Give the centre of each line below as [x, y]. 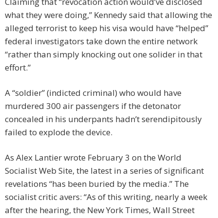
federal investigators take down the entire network [101, 41]
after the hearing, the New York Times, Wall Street [100, 210]
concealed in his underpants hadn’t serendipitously [103, 119]
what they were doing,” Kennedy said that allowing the [109, 15]
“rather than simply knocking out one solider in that [104, 54]
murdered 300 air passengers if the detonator [93, 106]
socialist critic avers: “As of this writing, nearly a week [106, 197]
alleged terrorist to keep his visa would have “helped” [107, 28]
